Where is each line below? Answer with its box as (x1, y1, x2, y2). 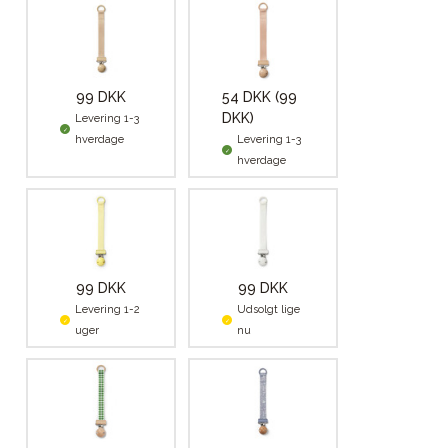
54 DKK (222, 89, 275, 106)
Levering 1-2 (75, 303, 140, 317)
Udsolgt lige (237, 303, 300, 317)
